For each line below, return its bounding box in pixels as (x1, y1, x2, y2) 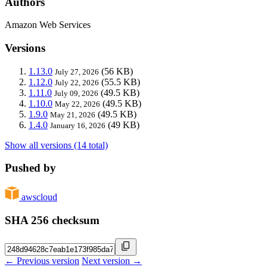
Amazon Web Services (5, 20, 91, 30)
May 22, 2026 (55, 99, 100, 108)
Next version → (82, 255, 142, 266)
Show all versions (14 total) (5, 139, 108, 150)
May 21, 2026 (50, 110, 95, 119)
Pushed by (5, 162, 56, 175)
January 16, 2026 (50, 120, 105, 130)
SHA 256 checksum (5, 213, 100, 226)
